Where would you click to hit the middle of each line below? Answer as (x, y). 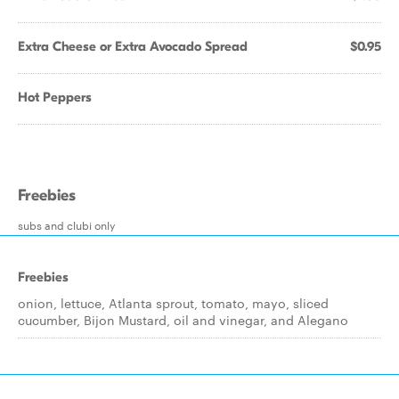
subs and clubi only (66, 224)
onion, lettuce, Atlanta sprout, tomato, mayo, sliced (173, 303)
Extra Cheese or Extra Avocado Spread (133, 46)
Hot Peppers (55, 97)
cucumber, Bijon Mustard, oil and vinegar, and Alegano (183, 320)
